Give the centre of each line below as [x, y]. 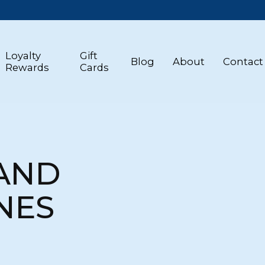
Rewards [27, 68]
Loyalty [23, 56]
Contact [243, 62]
